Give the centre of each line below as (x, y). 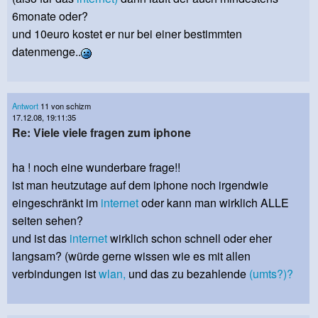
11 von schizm (65, 105)
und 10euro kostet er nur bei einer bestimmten (127, 33)
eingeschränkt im (56, 203)
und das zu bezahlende (187, 274)
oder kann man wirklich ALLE (214, 203)
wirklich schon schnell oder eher (190, 238)
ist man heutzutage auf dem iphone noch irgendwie (140, 185)
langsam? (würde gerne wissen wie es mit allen (131, 256)
